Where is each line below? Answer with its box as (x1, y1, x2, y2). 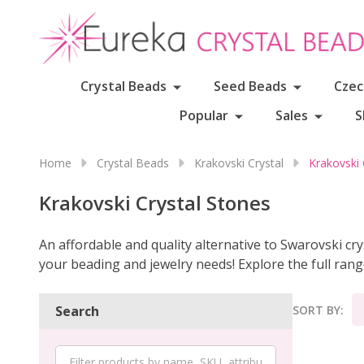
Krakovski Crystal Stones (39, 189, 271, 216)
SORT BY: (292, 301, 344, 318)
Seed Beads (213, 77, 287, 95)
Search (55, 302, 99, 320)
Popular (180, 106, 228, 124)
